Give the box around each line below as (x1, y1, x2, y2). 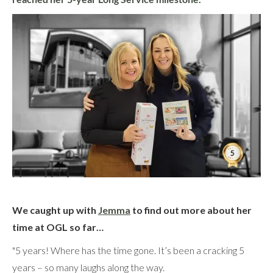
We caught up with (12, 204, 98, 216)
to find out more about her (130, 204, 252, 216)
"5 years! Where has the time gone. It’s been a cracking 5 (12, 244, 244, 256)
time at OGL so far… (12, 221, 104, 233)
